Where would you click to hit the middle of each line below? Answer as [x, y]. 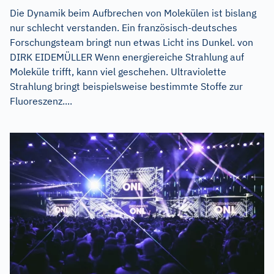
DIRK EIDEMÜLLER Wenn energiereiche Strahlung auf [127, 57]
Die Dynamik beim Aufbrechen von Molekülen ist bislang [133, 13]
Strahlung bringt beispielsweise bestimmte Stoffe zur [126, 87]
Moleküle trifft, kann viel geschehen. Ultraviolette [118, 72]
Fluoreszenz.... [41, 101]
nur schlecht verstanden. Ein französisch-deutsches [124, 28]
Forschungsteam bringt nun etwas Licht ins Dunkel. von [131, 43]
